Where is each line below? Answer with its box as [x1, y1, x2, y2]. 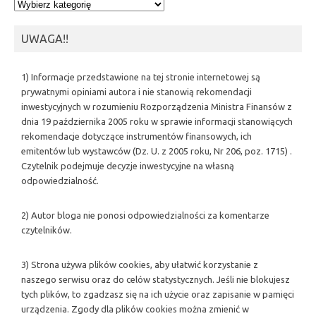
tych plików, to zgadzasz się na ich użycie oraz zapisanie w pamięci [21, 288, 294, 299]
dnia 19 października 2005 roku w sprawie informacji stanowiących [21, 116, 293, 126]
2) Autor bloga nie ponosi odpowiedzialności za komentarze [21, 209, 269, 220]
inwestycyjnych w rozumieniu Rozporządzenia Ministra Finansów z [21, 101, 292, 111]
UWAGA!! [21, 32, 68, 45]
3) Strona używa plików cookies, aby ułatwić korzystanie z [21, 259, 258, 269]
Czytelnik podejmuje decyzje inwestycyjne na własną [21, 160, 234, 171]
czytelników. [21, 224, 72, 235]
